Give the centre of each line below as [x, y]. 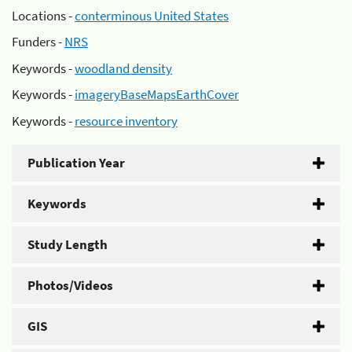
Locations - [43, 15]
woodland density [123, 68]
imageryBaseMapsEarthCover [157, 94]
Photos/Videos [70, 285]
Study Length [68, 244]
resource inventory [126, 121]
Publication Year [76, 162]
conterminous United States [152, 15]
